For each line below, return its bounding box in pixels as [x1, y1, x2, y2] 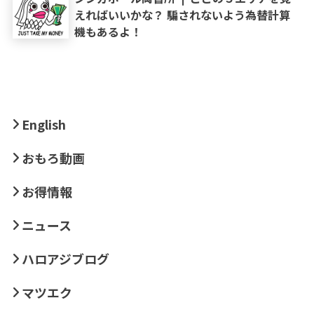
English [21, 114, 66, 133]
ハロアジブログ [21, 249, 109, 268]
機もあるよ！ [74, 23, 142, 41]
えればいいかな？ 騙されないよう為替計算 [74, 6, 290, 24]
